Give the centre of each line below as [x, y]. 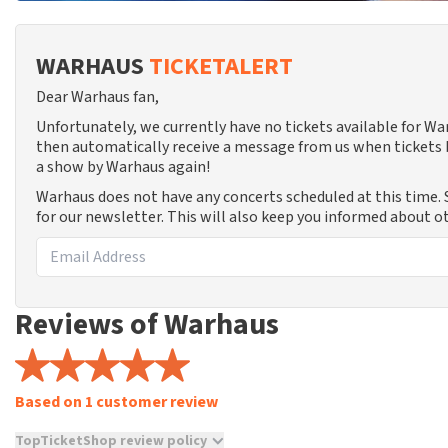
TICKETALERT [221, 66]
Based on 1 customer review [116, 402]
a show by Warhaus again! [123, 167]
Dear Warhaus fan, [97, 97]
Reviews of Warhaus [147, 324]
